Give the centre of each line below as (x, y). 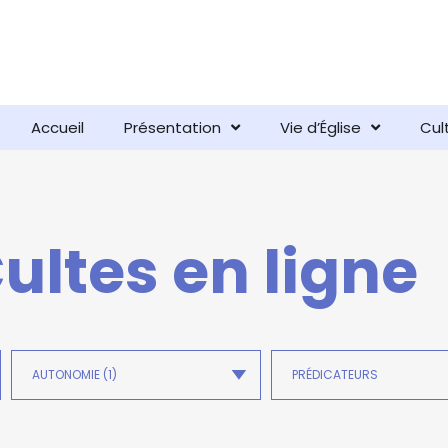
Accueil (57, 127)
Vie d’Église (320, 127)
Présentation (172, 127)
